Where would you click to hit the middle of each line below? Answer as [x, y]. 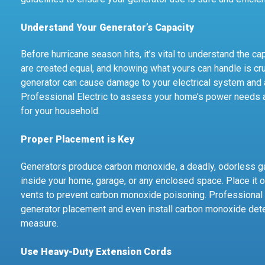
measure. [40, 223]
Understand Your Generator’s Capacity [107, 28]
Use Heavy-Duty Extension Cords [96, 251]
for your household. [60, 111]
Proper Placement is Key [77, 140]
